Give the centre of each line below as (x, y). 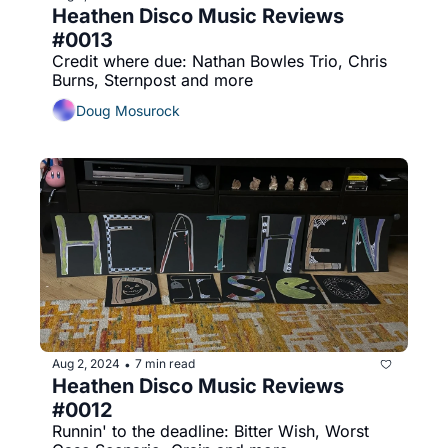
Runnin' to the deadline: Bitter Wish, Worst (210, 430)
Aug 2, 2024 (86, 364)
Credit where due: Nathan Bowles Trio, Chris (219, 61)
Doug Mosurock (128, 110)
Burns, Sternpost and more (152, 80)
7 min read (165, 364)
